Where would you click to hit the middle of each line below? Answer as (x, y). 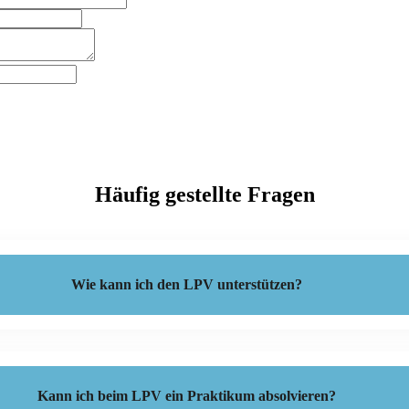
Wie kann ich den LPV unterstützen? (186, 284)
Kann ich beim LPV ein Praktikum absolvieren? (186, 395)
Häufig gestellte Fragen (204, 194)
